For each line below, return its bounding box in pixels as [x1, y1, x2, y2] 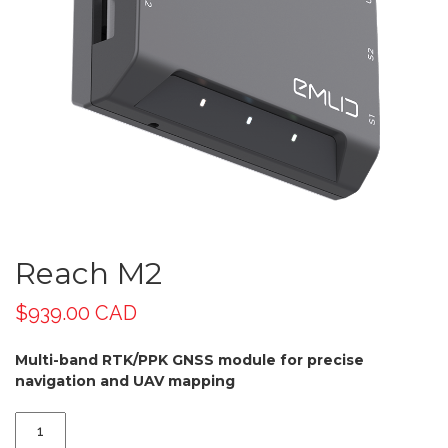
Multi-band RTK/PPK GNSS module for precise [15, 351, 364, 369]
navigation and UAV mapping [15, 372, 235, 390]
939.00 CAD [28, 301, 137, 325]
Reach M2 [15, 255, 162, 292]
